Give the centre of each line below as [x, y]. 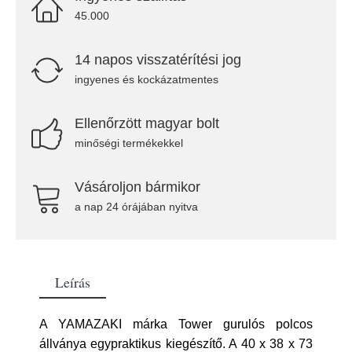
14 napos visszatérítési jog [158, 60]
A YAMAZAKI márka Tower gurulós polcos [176, 324]
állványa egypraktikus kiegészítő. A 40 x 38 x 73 [176, 344]
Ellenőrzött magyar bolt [147, 123]
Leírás [73, 282]
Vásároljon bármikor [137, 187]
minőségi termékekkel [129, 143]
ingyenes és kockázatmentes [147, 79]
